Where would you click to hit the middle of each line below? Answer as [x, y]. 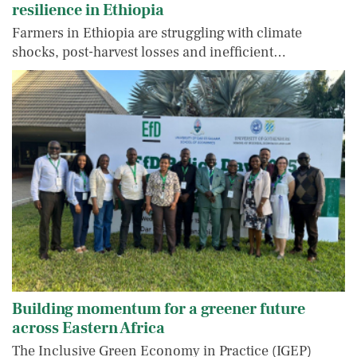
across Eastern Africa [88, 329]
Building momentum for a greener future [159, 310]
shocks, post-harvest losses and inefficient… [149, 52]
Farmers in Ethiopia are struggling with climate [157, 33]
